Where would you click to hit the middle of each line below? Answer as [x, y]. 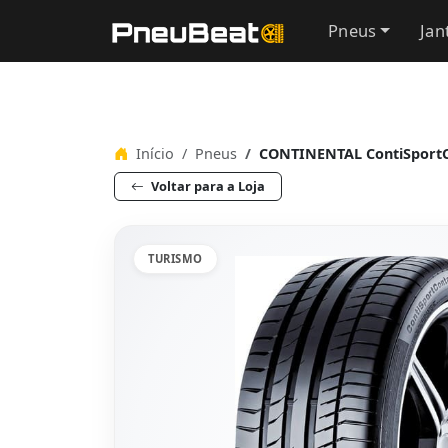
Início [153, 153]
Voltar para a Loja [206, 186]
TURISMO [175, 258]
